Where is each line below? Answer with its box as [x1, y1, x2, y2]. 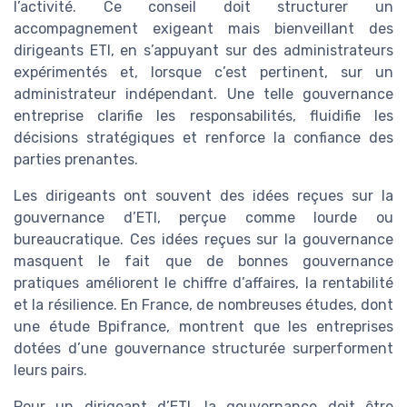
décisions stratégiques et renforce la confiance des [14, 129, 393, 146]
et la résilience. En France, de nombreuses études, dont [14, 296, 393, 313]
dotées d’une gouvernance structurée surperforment [14, 340, 393, 357]
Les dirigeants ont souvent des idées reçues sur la [14, 187, 393, 204]
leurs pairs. [14, 362, 87, 379]
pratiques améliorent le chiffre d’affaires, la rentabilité [14, 274, 393, 292]
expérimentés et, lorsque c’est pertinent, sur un [14, 64, 393, 81]
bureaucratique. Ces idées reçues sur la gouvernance [14, 231, 393, 248]
